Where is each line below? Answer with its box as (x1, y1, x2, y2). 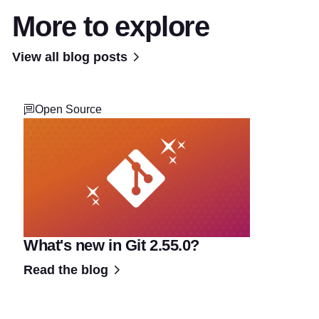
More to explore (12, 10, 209, 42)
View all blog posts (12, 49, 127, 64)
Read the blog (23, 262, 108, 277)
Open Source (35, 103, 102, 115)
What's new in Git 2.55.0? (23, 236, 199, 254)
